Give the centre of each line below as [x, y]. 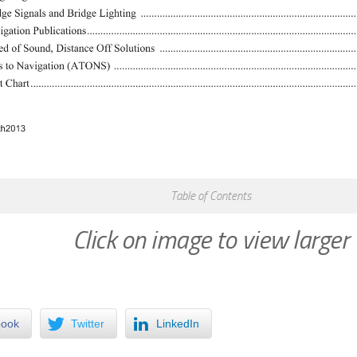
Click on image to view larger [210, 241]
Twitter [88, 324]
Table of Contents [210, 196]
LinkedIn [178, 324]
